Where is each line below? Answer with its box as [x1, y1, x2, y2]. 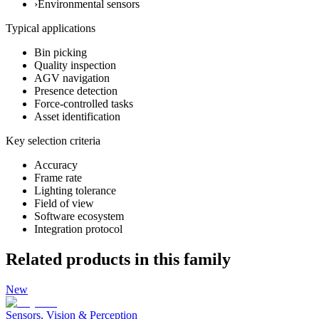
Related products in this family [6, 249, 231, 268]
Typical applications [6, 21, 95, 34]
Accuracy [34, 158, 78, 171]
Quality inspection [34, 58, 116, 71]
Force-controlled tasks [34, 97, 133, 110]
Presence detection [34, 84, 117, 97]
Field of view [34, 197, 94, 209]
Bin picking [34, 46, 87, 58]
